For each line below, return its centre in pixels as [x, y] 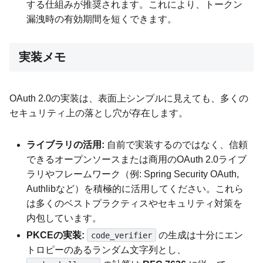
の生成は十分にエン [199, 235]
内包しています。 [64, 218]
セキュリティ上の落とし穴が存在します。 [99, 113]
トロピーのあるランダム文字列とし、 [107, 249]
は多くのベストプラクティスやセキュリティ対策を [135, 203]
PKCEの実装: [56, 235]
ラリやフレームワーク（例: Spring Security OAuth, [133, 174]
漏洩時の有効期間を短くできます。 [102, 19]
